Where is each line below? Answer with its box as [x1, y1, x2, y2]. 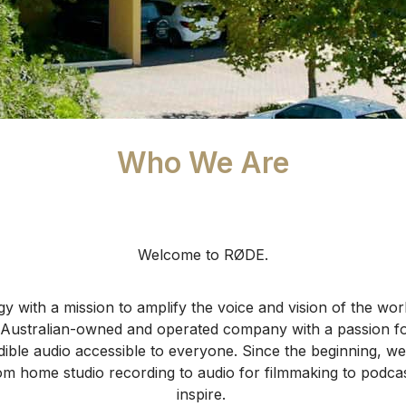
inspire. [176, 384, 230, 403]
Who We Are [117, 144, 289, 180]
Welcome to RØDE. [138, 245, 268, 264]
